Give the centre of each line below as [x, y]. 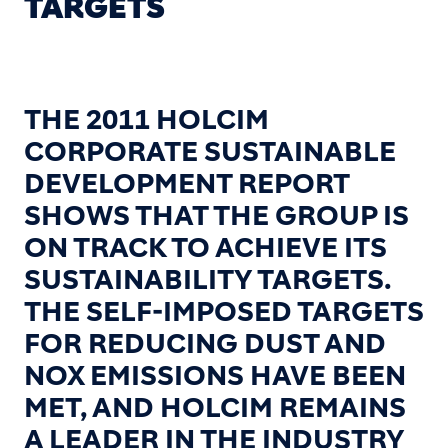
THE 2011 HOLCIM [146, 120]
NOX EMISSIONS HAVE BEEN [215, 376]
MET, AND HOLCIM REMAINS [215, 408]
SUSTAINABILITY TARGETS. [207, 280]
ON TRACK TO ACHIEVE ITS [205, 248]
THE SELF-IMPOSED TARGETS [224, 312]
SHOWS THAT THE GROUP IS [216, 216]
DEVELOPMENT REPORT [186, 184]
